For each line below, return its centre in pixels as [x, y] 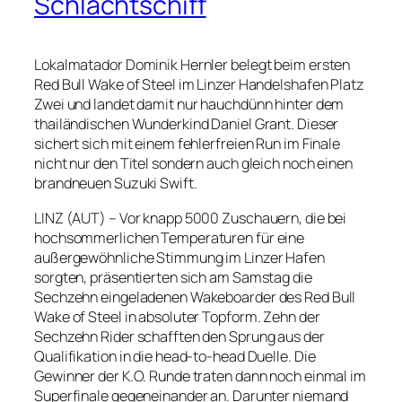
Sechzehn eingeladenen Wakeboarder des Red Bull [195, 297]
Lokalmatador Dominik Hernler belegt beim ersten [192, 65]
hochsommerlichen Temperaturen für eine [170, 237]
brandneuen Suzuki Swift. [116, 184]
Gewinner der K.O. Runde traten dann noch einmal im [200, 376]
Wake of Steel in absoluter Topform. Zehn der [177, 316]
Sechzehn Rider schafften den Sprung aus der [179, 336]
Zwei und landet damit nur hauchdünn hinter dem [189, 105]
